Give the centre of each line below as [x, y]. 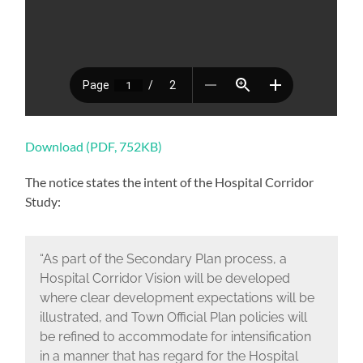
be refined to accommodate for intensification [175, 337]
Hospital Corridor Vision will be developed [164, 279]
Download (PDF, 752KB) [94, 146]
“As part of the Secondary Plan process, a [163, 259]
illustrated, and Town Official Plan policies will [173, 318]
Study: [43, 201]
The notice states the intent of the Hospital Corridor [170, 181]
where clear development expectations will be [177, 298]
